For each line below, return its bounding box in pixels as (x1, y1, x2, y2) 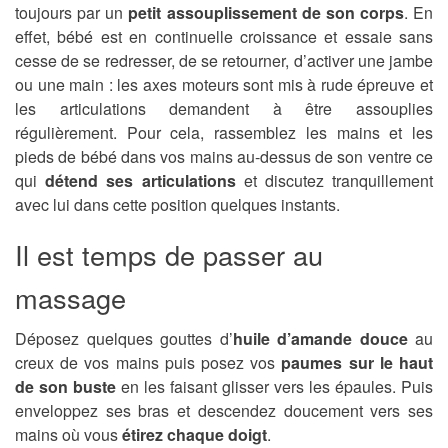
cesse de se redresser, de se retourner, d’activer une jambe (15, 49, 433, 73)
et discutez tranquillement (243, 169, 434, 193)
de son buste (15, 375, 116, 399)
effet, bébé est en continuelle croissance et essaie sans (15, 25, 433, 49)
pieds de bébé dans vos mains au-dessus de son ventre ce (15, 145, 433, 169)
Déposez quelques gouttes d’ (15, 327, 233, 351)
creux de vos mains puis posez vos (15, 351, 282, 375)
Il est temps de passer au (15, 235, 323, 275)
